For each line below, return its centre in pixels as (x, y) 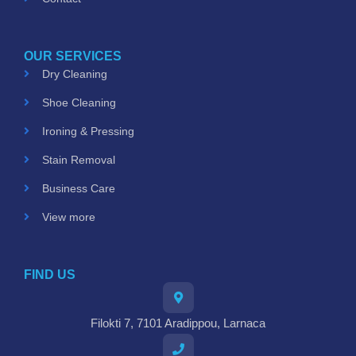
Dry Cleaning (74, 74)
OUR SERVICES (73, 56)
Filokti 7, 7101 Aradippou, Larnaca (178, 323)
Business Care (78, 189)
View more (68, 217)
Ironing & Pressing (88, 132)
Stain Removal (78, 160)
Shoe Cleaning (79, 103)
